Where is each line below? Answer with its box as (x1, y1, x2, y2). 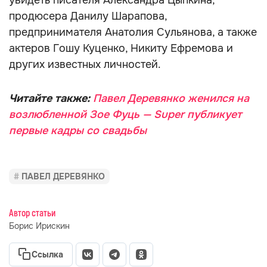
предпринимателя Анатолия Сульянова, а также (9, 26, 257, 39)
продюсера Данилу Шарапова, (9, 10, 167, 23)
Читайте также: (9, 92, 93, 105)
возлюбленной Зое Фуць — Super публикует (9, 108, 242, 121)
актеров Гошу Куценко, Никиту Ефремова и (9, 42, 233, 55)
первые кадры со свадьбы (9, 124, 147, 137)
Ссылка (32, 249, 63, 260)
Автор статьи (9, 207, 55, 219)
